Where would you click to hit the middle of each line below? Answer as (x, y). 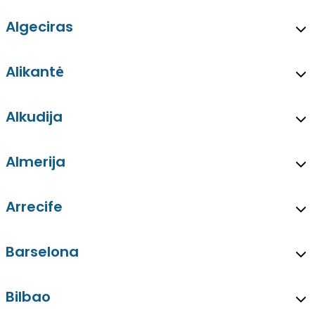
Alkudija (34, 117)
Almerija (36, 162)
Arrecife (34, 207)
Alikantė (35, 72)
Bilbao (28, 297)
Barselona (42, 252)
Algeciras (39, 27)
